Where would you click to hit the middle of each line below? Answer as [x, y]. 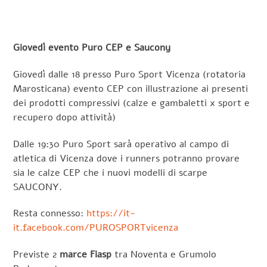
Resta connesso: [50, 214]
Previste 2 [37, 255]
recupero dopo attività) [65, 117]
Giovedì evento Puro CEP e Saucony [92, 48]
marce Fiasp [86, 255]
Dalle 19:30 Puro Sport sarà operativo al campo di [121, 144]
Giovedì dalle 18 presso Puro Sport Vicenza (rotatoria [130, 74]
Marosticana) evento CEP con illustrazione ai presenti [131, 89]
